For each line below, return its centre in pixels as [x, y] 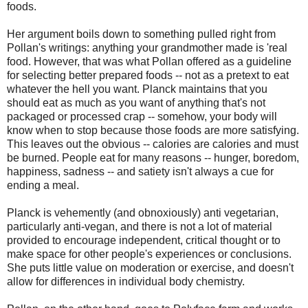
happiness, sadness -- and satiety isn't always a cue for [140, 171]
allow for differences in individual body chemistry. [126, 281]
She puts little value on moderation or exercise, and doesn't [150, 267]
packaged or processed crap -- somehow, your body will [142, 116]
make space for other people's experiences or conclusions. [149, 254]
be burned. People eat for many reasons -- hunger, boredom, [153, 157]
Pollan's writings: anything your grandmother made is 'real [147, 47]
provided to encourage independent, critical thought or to [144, 240]
